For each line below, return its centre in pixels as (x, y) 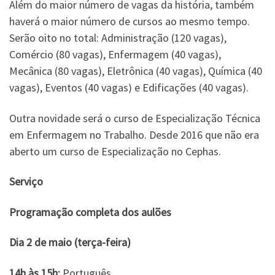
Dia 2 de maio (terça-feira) (70, 242)
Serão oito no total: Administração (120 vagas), (118, 38)
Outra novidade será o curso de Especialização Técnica (135, 118)
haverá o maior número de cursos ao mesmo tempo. (130, 21)
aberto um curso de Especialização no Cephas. (115, 151)
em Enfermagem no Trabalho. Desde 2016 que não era (134, 134)
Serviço (26, 181)
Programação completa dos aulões (90, 212)
